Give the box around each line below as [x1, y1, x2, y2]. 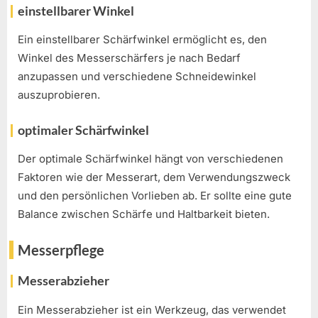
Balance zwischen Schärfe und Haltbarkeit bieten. [18, 207, 270, 221]
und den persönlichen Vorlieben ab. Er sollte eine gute [18, 188, 292, 202]
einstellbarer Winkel [18, 2, 134, 18]
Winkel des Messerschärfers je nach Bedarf [18, 51, 241, 65]
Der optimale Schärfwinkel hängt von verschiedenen [18, 151, 283, 165]
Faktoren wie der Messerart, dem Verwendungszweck [18, 170, 290, 184]
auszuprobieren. [18, 88, 100, 102]
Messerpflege [18, 241, 104, 259]
